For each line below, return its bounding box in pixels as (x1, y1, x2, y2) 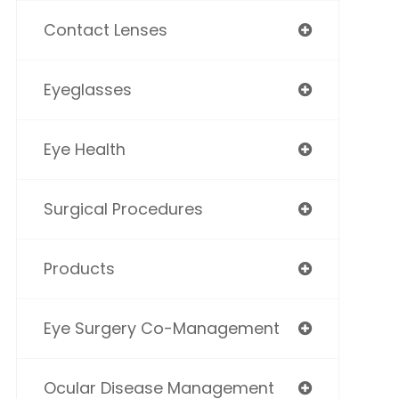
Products (43, 257, 115, 280)
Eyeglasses (43, 78, 132, 101)
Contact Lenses (43, 19, 167, 41)
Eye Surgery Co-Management (43, 317, 280, 339)
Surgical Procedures (43, 198, 203, 220)
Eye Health (43, 138, 126, 160)
